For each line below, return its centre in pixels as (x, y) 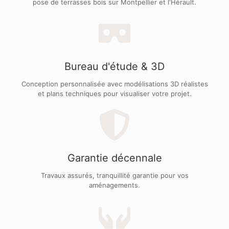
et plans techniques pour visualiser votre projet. (114, 94)
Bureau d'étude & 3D (114, 67)
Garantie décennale (114, 158)
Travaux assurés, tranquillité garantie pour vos (114, 176)
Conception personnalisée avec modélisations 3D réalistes (114, 84)
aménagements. (114, 185)
